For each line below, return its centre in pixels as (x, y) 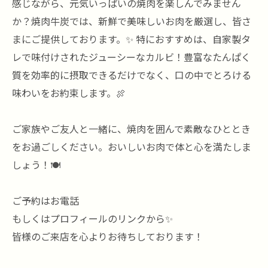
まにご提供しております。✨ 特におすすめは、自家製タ (131, 39)
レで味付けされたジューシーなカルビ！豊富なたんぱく (131, 57)
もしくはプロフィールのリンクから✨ (92, 218)
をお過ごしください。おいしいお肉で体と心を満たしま (132, 147)
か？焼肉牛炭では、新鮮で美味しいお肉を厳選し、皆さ (132, 21)
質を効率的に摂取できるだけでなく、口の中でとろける (132, 75)
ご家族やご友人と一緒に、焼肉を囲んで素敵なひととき (131, 129)
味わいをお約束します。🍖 (69, 93)
